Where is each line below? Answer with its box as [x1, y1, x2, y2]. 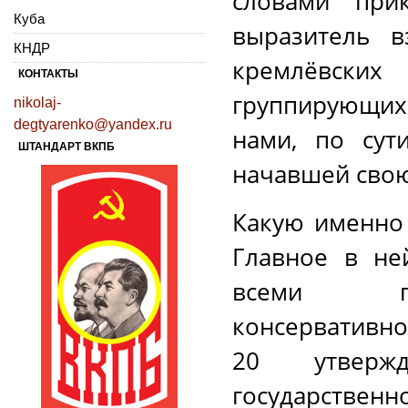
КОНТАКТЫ [18, 66, 78, 80]
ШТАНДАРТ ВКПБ [18, 139, 115, 153]
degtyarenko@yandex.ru [14, 116, 172, 132]
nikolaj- [14, 94, 61, 110]
